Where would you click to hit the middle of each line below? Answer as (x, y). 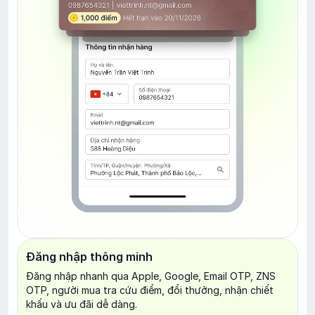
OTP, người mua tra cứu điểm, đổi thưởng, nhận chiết (150, 290)
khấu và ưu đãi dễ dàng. (82, 304)
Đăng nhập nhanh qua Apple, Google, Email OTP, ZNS (151, 276)
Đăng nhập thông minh (89, 256)
